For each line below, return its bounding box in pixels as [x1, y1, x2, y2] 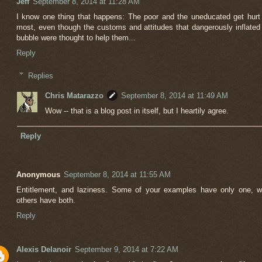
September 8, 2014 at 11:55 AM [64, 170, 171, 179]
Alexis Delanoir [16, 244, 71, 254]
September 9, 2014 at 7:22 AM [75, 244, 178, 254]
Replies [27, 71, 53, 80]
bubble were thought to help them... [16, 33, 136, 43]
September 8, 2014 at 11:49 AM [120, 91, 228, 101]
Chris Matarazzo [44, 91, 104, 101]
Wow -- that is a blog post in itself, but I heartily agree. [44, 106, 229, 116]
